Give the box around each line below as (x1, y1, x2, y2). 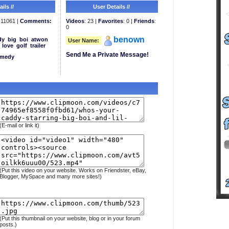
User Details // (93, 4, 130, 10)
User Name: (67, 37, 99, 43)
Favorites (98, 18, 123, 24)
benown (113, 35, 145, 44)
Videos (65, 18, 84, 24)
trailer (30, 42, 45, 49)
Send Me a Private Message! (65, 51, 149, 59)
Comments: (19, 18, 52, 24)
